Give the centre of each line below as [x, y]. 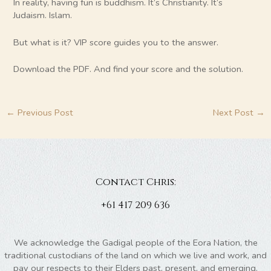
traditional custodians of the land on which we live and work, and [135, 255]
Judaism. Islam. [44, 15]
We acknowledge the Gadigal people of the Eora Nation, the [135, 243]
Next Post [235, 112]
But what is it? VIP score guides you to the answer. [116, 42]
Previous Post [44, 112]
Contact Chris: [135, 182]
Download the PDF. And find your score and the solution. [129, 69]
